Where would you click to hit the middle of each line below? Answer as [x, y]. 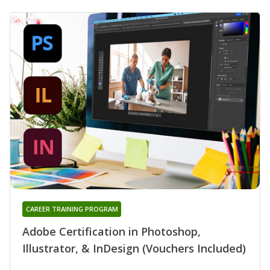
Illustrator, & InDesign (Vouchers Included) [134, 249]
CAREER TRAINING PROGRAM [72, 209]
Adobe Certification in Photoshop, [111, 232]
